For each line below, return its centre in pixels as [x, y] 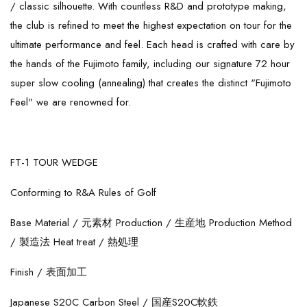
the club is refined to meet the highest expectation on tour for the [151, 25]
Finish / [28, 272]
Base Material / [46, 223]
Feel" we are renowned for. [71, 102]
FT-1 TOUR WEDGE [54, 162]
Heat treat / [81, 242]
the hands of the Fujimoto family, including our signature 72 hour [150, 64]
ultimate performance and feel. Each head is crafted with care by [152, 45]
